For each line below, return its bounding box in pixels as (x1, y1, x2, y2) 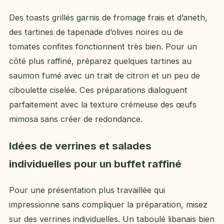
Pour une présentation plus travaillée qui (9, 184, 165, 195)
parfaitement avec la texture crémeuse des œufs (9, 99, 196, 110)
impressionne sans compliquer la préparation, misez (9, 199, 207, 209)
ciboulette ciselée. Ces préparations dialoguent (9, 85, 187, 95)
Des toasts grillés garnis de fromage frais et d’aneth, (9, 12, 207, 23)
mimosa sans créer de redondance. (9, 114, 142, 124)
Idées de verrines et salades (9, 139, 151, 152)
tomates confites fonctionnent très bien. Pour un (9, 41, 197, 52)
